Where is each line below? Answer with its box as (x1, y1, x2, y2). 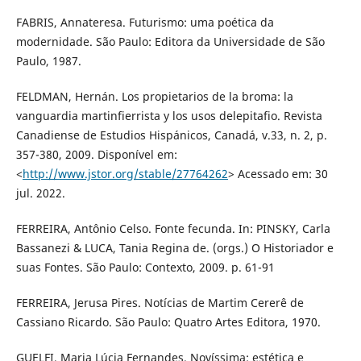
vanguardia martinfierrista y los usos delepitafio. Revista (15, 108, 322, 124)
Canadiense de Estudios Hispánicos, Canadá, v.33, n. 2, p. (15, 127, 327, 143)
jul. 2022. (15, 185, 65, 201)
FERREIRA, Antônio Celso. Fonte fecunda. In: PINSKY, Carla (15, 221, 330, 237)
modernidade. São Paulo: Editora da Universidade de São (15, 34, 325, 50)
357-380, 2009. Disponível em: (15, 147, 177, 163)
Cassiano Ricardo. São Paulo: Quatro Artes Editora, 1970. (15, 314, 321, 330)
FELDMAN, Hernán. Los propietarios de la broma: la (15, 89, 293, 105)
